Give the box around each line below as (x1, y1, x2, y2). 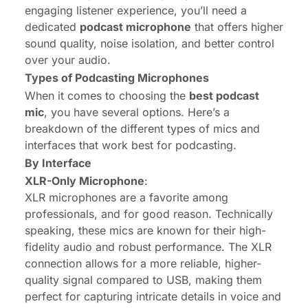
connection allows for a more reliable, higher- (25, 256, 261, 270)
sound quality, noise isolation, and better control (25, 36, 274, 50)
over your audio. (25, 52, 111, 67)
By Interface (25, 155, 91, 170)
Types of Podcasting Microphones (25, 70, 209, 85)
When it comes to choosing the (25, 88, 189, 102)
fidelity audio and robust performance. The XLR (25, 239, 272, 254)
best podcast (189, 88, 259, 102)
